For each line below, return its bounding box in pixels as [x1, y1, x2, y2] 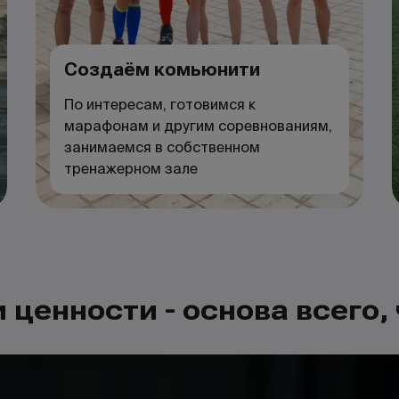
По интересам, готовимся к [64, 95, 256, 114]
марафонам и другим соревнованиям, [64, 117, 332, 135]
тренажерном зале [64, 159, 198, 178]
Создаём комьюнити [64, 59, 260, 80]
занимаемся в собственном [64, 138, 260, 157]
